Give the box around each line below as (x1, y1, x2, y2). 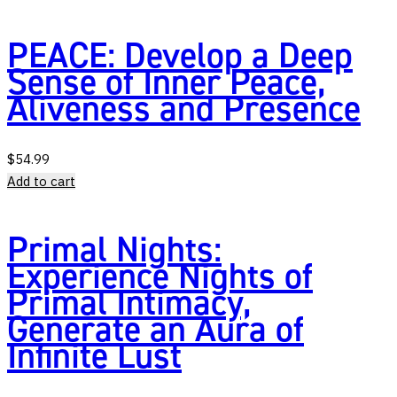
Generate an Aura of (7, 306, 304, 354)
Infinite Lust (7, 332, 182, 380)
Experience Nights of (7, 253, 313, 300)
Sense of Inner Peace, (7, 58, 326, 106)
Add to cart (7, 173, 75, 191)
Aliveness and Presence (7, 85, 361, 133)
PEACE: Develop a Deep (7, 32, 353, 80)
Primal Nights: (7, 226, 222, 274)
